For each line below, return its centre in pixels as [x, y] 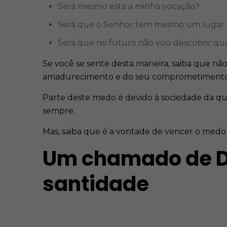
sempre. [59, 111]
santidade [98, 184]
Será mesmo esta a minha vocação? [129, 6]
